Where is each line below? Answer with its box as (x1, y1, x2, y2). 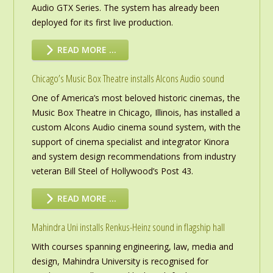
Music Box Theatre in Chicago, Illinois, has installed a (31, 107, 240, 119)
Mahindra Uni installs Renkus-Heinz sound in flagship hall (31, 220, 225, 235)
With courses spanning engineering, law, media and (31, 241, 233, 253)
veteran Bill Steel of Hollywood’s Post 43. (31, 165, 193, 177)
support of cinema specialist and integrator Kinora (31, 136, 229, 148)
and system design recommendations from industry (31, 151, 236, 163)
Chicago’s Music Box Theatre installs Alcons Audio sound (31, 71, 224, 86)
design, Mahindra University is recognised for (31, 255, 208, 268)
